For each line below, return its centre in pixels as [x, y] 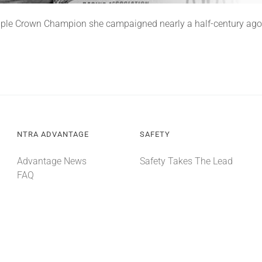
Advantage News [51, 161]
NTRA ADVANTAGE [53, 134]
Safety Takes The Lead [186, 161]
